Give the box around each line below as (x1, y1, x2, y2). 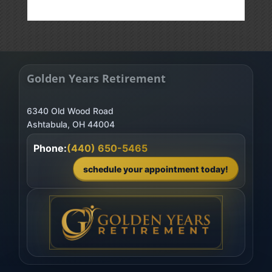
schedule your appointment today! (83, 163, 229, 174)
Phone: (33, 141, 67, 154)
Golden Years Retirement (26, 70, 166, 86)
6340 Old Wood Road (26, 105, 114, 116)
